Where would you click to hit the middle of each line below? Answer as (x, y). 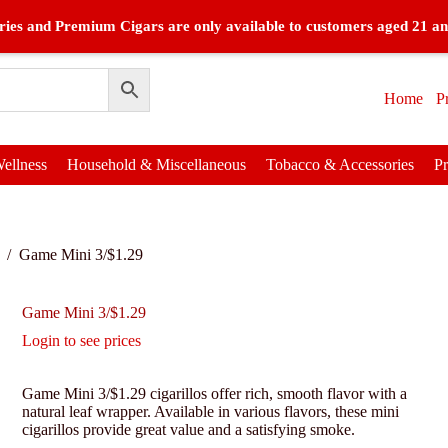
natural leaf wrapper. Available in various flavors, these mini (210, 412)
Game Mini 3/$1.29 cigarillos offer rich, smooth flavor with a (214, 394)
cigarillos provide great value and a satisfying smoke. (188, 430)
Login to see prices (81, 341)
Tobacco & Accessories (339, 164)
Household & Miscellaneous (156, 164)
